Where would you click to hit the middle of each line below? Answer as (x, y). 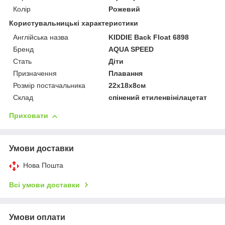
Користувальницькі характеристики (74, 23)
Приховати (29, 116)
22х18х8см (127, 86)
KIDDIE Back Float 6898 (149, 37)
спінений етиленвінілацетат (158, 98)
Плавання (126, 74)
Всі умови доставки (44, 185)
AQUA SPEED (131, 49)
